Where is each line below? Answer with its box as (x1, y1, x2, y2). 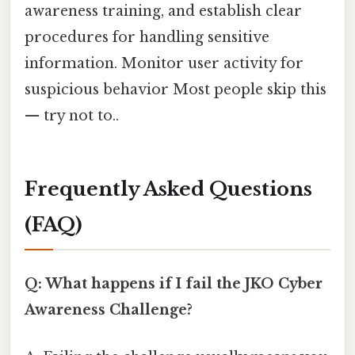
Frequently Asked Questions (25, 177, 312, 201)
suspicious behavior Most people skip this (25, 81, 326, 99)
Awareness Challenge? (25, 301, 193, 319)
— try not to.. (25, 107, 119, 125)
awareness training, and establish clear (25, 2, 302, 21)
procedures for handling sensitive (25, 29, 269, 47)
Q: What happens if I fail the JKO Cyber (25, 275, 323, 293)
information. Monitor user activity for (25, 55, 303, 73)
